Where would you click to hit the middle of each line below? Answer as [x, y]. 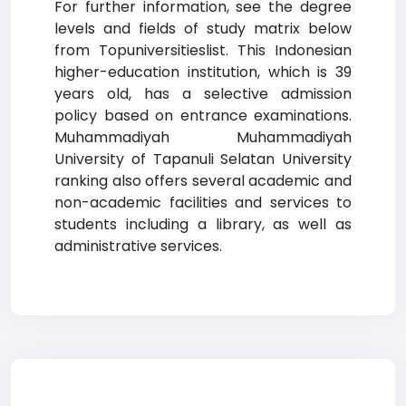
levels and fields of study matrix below [203, 29]
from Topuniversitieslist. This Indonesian [203, 50]
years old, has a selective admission [203, 94]
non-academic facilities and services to [203, 203]
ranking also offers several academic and [203, 181]
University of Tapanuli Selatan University [203, 159]
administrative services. [138, 246]
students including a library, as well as [203, 224]
